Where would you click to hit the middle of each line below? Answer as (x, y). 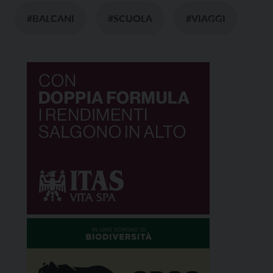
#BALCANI (51, 18)
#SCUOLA (130, 18)
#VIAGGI (206, 18)
